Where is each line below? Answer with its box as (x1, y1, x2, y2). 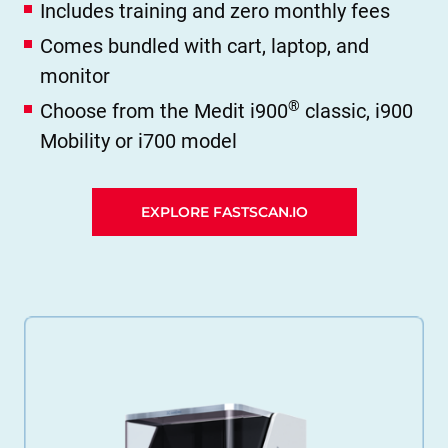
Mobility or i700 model (40, 129, 237, 154)
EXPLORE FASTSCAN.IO (140, 202, 308, 221)
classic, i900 (300, 99, 413, 124)
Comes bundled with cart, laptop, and (40, 34, 369, 59)
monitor (40, 64, 110, 89)
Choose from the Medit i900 (40, 99, 288, 124)
